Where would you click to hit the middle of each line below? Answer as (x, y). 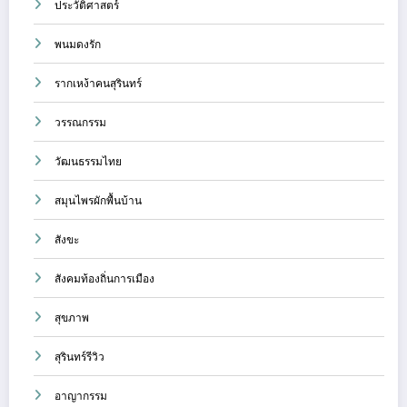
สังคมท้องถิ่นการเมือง (104, 278)
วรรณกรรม (80, 122)
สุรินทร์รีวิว (79, 356)
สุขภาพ (72, 317)
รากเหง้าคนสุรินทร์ (98, 83)
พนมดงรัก (78, 44)
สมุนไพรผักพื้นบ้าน (98, 200)
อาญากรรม (81, 395)
